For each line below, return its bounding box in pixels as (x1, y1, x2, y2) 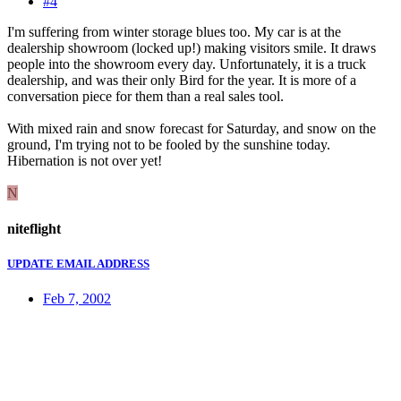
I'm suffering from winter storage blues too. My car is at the (7, 24, 341, 40)
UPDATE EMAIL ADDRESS (7, 256, 149, 270)
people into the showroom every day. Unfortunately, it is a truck (7, 56, 366, 73)
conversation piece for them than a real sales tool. (7, 89, 284, 105)
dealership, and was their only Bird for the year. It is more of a (7, 73, 356, 89)
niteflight (7, 220, 61, 236)
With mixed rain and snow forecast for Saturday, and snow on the (7, 121, 376, 137)
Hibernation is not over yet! (7, 153, 162, 169)
